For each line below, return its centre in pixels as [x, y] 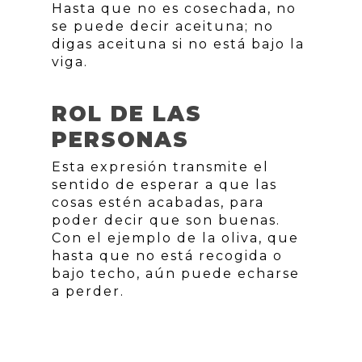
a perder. [88, 291]
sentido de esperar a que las [164, 185]
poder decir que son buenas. [166, 220]
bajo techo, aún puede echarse [176, 274]
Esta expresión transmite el [160, 167]
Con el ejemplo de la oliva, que [175, 238]
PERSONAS [120, 140]
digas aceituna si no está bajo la [178, 44]
